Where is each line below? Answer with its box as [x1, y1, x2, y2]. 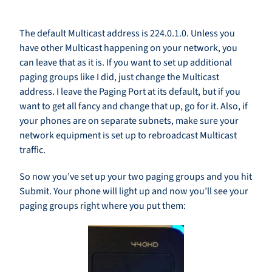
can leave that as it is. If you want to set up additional [19, 56, 232, 70]
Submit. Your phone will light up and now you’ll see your [19, 185, 248, 199]
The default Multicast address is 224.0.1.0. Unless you [19, 27, 235, 41]
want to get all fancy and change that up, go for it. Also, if [19, 100, 248, 114]
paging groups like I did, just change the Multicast [19, 70, 219, 84]
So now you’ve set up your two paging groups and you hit [19, 170, 252, 184]
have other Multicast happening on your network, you [19, 41, 237, 55]
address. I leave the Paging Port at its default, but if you [19, 85, 240, 99]
